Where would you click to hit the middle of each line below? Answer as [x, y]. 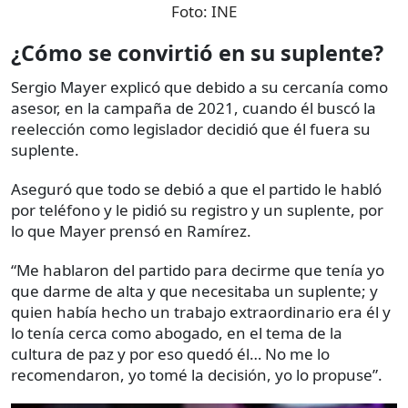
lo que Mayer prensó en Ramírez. [131, 230]
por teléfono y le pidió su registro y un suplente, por [197, 209]
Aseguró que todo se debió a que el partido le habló [196, 189]
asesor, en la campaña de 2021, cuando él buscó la [194, 107]
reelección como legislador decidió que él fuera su [191, 128]
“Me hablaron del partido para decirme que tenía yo [198, 270]
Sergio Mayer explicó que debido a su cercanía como [199, 87]
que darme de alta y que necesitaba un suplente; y [194, 291]
